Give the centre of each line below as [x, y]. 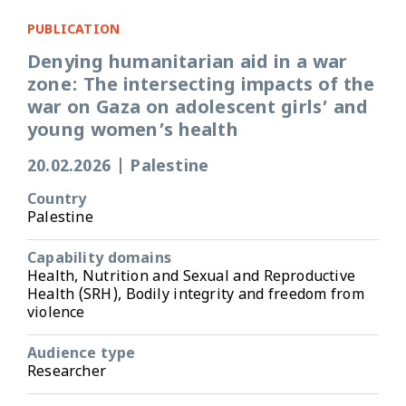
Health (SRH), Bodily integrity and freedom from [196, 295]
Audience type [81, 354]
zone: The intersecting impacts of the [201, 86]
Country [57, 200]
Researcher [67, 372]
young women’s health [133, 131]
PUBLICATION [74, 30]
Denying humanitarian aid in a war [188, 63]
